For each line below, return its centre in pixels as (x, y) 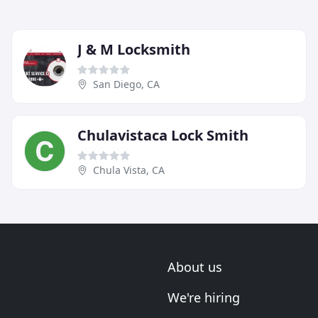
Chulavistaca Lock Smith (163, 135)
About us (195, 267)
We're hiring (204, 297)
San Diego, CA (126, 84)
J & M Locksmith (134, 49)
